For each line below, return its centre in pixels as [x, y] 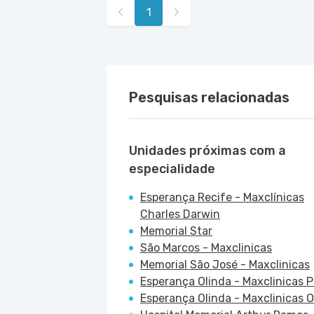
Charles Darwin [180, 214]
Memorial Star [176, 231]
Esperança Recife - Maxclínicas [222, 197]
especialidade [172, 169]
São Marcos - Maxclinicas [206, 248]
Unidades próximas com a [207, 151]
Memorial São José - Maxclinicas [225, 265]
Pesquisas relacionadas [209, 97]
